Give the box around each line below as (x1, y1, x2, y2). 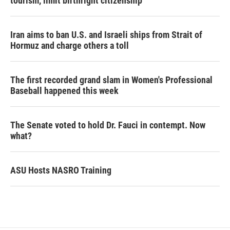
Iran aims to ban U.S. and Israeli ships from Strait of (10, 29, 202, 40)
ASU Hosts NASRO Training (10, 165, 111, 176)
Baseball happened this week (10, 85, 119, 96)
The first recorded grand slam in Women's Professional (10, 74, 213, 85)
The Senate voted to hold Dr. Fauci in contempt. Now (10, 120, 205, 130)
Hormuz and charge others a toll (10, 40, 129, 51)
